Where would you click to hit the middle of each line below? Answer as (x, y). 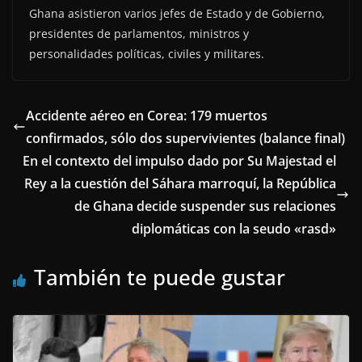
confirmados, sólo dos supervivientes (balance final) (185, 138)
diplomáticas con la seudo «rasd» (234, 228)
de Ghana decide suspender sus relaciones (205, 206)
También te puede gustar (160, 277)
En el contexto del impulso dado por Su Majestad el (179, 160)
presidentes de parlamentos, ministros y (139, 33)
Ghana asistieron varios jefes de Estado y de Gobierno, (177, 13)
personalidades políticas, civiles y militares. (147, 53)
